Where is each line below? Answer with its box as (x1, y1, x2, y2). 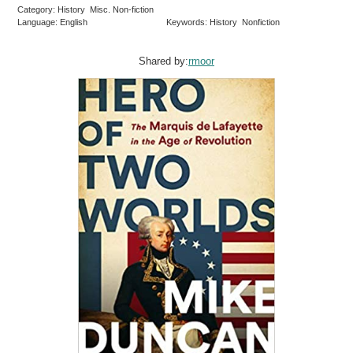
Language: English (17, 17, 88, 27)
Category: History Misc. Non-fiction (17, 4, 157, 14)
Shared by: (139, 54, 188, 67)
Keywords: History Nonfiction (166, 17, 283, 27)
